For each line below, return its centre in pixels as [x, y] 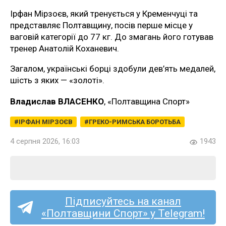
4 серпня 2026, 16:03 [45, 141]
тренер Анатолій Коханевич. [65, 48]
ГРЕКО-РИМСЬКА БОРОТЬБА [135, 122]
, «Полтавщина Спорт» [147, 101]
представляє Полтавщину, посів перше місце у [101, 25]
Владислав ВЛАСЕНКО [57, 101]
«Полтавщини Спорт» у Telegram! [123, 213]
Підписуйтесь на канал [123, 201]
